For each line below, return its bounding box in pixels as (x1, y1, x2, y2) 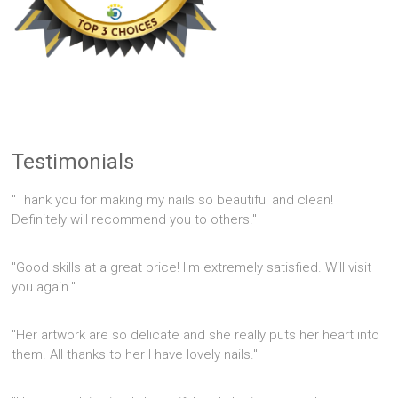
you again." (12, 278, 76, 295)
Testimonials (12, 148, 135, 174)
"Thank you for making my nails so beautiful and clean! (12, 191, 334, 208)
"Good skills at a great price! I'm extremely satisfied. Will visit (12, 259, 372, 275)
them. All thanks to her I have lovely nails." (12, 346, 259, 362)
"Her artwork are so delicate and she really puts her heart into (12, 326, 380, 343)
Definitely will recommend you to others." (12, 211, 258, 227)
